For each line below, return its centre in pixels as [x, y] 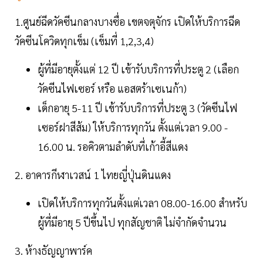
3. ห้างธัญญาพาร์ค [53, 251]
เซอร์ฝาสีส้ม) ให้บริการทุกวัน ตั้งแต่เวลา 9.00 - [133, 127]
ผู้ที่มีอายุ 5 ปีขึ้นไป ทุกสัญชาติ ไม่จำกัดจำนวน [132, 222]
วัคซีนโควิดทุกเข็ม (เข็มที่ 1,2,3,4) [84, 41]
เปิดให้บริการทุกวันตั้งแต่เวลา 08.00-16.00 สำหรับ [142, 203]
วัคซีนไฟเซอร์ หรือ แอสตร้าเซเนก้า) [112, 89]
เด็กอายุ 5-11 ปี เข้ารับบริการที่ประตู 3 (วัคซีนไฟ [137, 108]
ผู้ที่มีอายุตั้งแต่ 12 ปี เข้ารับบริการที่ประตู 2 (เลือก [138, 69]
